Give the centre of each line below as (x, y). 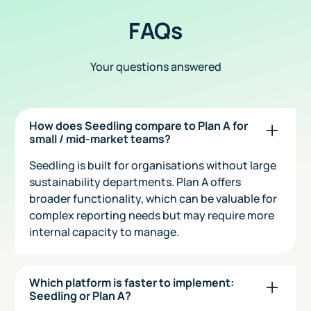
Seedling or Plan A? (81, 295)
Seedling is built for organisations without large (153, 165)
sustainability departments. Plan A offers (135, 182)
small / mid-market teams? (100, 138)
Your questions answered (155, 66)
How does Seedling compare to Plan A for (139, 125)
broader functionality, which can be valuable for (153, 198)
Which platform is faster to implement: (132, 282)
